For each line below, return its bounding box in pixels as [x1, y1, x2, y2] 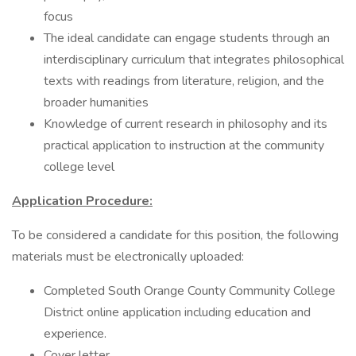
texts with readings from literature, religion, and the [44, 72, 324, 90]
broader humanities [44, 94, 149, 111]
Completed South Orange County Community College [44, 282, 335, 300]
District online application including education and [44, 304, 311, 321]
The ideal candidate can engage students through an [44, 29, 330, 47]
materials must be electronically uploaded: [12, 248, 244, 265]
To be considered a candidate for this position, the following [12, 226, 339, 244]
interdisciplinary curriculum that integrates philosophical [44, 51, 344, 68]
